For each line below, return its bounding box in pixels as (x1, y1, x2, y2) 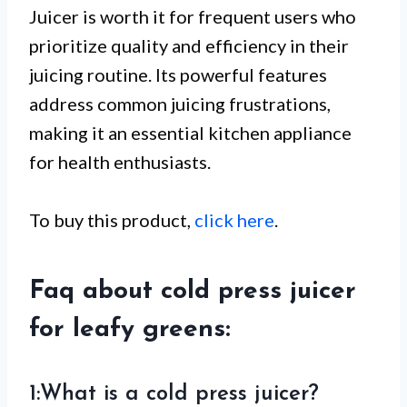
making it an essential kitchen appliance (29, 122, 352, 144)
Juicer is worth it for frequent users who (29, 5, 356, 28)
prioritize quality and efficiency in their (29, 35, 349, 57)
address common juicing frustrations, (29, 93, 331, 115)
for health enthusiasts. (29, 151, 211, 174)
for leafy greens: (29, 317, 231, 343)
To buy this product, (29, 209, 194, 232)
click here (194, 209, 274, 232)
